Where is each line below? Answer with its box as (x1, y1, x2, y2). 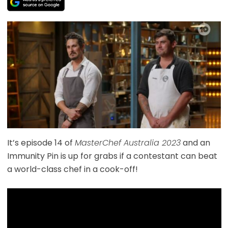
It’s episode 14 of (7, 137, 75, 149)
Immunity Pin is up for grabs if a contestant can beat (7, 150, 217, 162)
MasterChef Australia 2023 (74, 137, 181, 149)
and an (180, 137, 210, 149)
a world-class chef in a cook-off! (7, 163, 138, 176)
